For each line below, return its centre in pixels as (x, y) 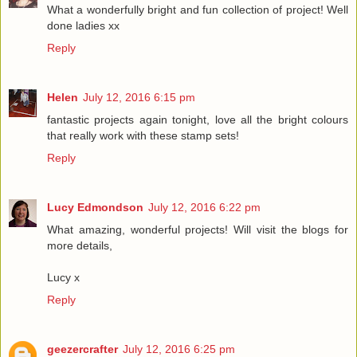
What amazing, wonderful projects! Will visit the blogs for (198, 229)
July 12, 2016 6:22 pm (204, 207)
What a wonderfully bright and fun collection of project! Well (198, 9)
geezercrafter (82, 349)
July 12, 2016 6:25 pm (179, 349)
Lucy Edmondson (95, 207)
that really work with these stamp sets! (143, 135)
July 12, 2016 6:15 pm (139, 97)
